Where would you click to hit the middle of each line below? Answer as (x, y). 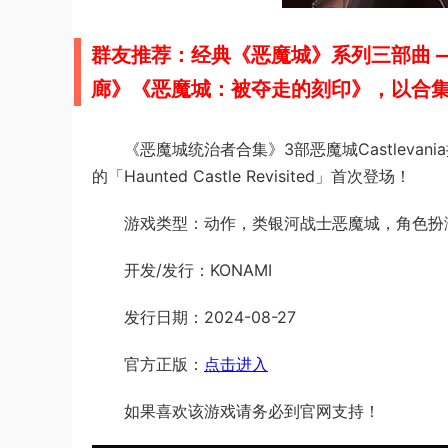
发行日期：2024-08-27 (210, 317)
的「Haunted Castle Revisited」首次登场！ (251, 176)
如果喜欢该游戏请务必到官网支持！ (252, 411)
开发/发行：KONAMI (198, 270)
